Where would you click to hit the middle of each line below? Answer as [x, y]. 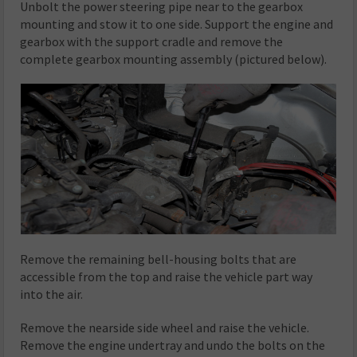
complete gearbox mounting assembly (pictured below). [174, 59]
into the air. [52, 294]
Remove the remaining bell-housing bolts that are [159, 259]
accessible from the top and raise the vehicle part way [167, 276]
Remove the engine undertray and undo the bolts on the [173, 345]
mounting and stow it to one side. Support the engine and [177, 24]
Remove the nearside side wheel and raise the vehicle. [165, 327]
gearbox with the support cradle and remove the [152, 42]
